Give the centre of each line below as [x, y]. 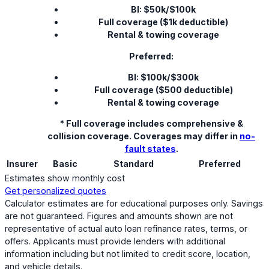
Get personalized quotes [56, 190]
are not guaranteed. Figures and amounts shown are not [119, 216]
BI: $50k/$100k [163, 10]
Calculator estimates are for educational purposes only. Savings [134, 203]
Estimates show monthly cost [65, 178]
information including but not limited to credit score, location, [128, 253]
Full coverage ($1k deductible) [163, 22]
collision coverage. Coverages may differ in [144, 136]
